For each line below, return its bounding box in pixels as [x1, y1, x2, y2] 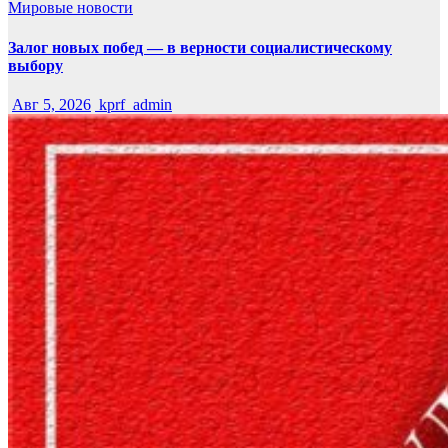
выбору [8, 56, 63, 74]
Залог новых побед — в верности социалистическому [8, 38, 392, 56]
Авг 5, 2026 [12, 95, 91, 113]
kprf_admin [95, 95, 172, 113]
